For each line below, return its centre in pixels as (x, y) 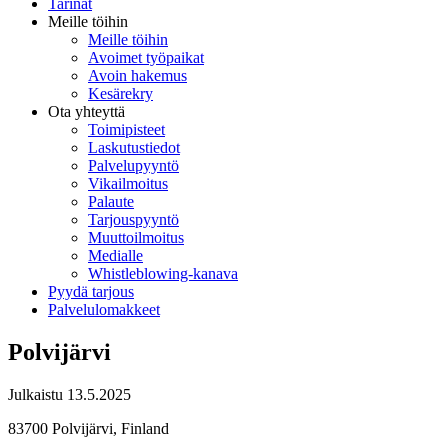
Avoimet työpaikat (146, 57)
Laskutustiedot (134, 147)
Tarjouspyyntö (133, 219)
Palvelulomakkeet (104, 309)
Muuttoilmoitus (136, 237)
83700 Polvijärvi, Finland (88, 428)
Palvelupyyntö (133, 165)
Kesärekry (120, 93)
